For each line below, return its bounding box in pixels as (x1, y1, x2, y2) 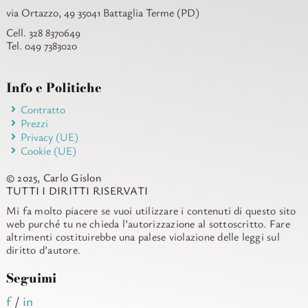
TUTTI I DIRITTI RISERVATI (6, 182, 148, 198)
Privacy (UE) (21, 129, 78, 144)
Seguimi (6, 268, 56, 287)
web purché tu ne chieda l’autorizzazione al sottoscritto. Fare (6, 215, 290, 231)
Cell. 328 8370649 (6, 24, 80, 40)
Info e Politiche (6, 78, 102, 97)
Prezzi (21, 115, 48, 131)
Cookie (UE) (21, 142, 76, 158)
